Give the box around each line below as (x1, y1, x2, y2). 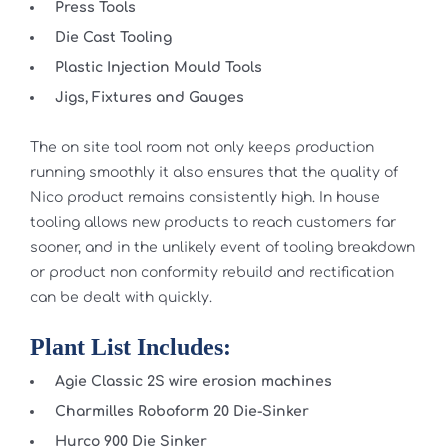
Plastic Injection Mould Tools (54, 60, 262, 76)
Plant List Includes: (29, 333, 231, 360)
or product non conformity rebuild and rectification (29, 265, 394, 281)
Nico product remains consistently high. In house (29, 190, 380, 206)
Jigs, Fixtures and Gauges (54, 90, 244, 106)
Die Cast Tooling (54, 30, 172, 46)
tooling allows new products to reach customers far (29, 215, 396, 231)
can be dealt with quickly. (29, 290, 212, 306)
